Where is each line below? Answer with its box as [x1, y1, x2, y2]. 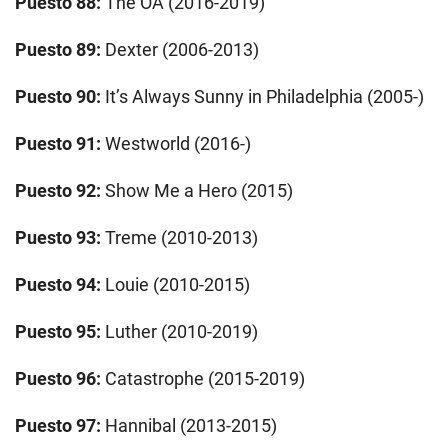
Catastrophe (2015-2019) [105, 367, 305, 389]
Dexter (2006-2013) [101, 38, 259, 60]
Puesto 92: [15, 179, 101, 201]
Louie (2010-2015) [101, 273, 250, 295]
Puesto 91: [15, 132, 105, 154]
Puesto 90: [15, 85, 101, 107]
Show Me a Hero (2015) [101, 179, 293, 201]
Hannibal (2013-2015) [101, 414, 277, 436]
